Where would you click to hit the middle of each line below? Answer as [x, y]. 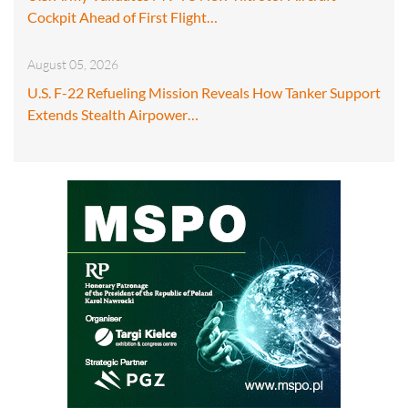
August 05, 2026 [73, 65]
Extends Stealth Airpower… [113, 115]
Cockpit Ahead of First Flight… [122, 17]
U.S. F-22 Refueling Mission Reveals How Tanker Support [204, 93]
